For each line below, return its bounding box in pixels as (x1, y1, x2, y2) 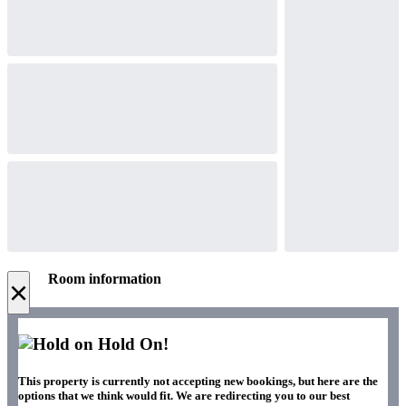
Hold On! (93, 334, 169, 354)
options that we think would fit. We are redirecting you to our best (18, 389, 350, 403)
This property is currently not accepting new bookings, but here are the (18, 374, 378, 389)
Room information (48, 271, 161, 287)
